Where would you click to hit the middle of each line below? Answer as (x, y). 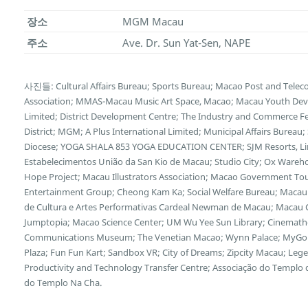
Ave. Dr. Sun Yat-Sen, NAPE (186, 43)
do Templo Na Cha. (63, 282)
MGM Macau (153, 22)
